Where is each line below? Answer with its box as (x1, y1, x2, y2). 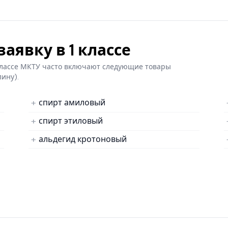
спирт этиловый (39, 116, 103, 127)
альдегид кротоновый (39, 133, 127, 145)
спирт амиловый (39, 97, 105, 108)
